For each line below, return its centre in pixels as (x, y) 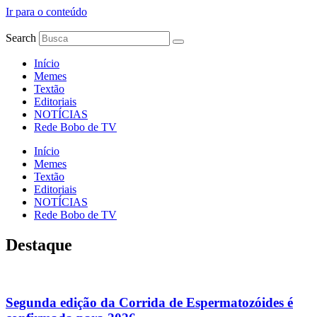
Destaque (39, 244)
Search (21, 38)
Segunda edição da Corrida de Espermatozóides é (149, 302)
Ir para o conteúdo (46, 12)
